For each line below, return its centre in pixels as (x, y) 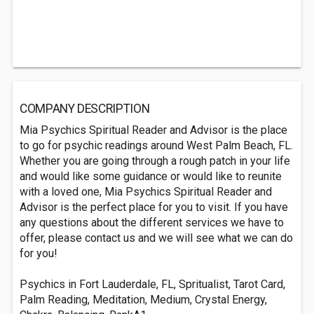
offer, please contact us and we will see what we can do (156, 238)
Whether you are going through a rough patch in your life (155, 161)
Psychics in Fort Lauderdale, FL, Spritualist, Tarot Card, (152, 284)
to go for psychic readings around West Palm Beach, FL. (156, 145)
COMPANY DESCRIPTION (85, 109)
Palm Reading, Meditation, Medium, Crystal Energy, (143, 300)
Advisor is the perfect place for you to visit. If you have (154, 207)
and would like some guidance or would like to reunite (151, 176)
